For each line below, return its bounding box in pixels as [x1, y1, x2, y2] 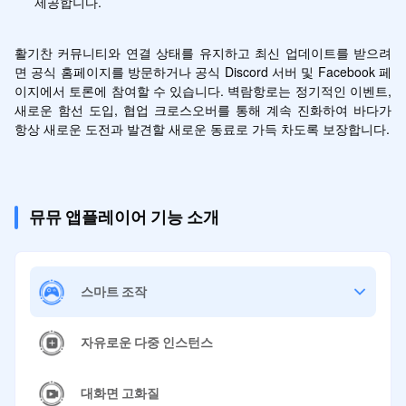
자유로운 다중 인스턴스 [80, 334, 213, 351]
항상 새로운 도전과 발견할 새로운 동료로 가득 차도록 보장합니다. [14, 119, 390, 138]
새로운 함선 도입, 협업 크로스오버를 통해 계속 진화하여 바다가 [14, 100, 392, 119]
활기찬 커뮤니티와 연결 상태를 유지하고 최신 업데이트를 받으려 [14, 43, 392, 62]
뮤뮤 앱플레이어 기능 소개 [28, 207, 219, 227]
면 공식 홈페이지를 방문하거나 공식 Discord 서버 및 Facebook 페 [14, 62, 392, 81]
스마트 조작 [80, 284, 147, 300]
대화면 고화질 [80, 385, 159, 401]
